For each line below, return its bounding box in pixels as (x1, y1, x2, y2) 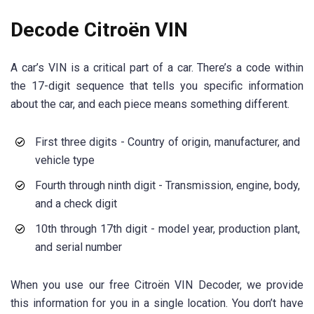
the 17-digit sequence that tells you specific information (11, 78, 303, 93)
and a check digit (35, 196, 117, 210)
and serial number (35, 240, 122, 254)
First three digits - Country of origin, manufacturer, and (35, 135, 300, 149)
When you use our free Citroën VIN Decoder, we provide (11, 278, 303, 292)
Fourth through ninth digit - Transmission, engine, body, (35, 178, 300, 192)
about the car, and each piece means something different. (11, 97, 289, 111)
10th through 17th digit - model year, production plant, (35, 221, 300, 235)
